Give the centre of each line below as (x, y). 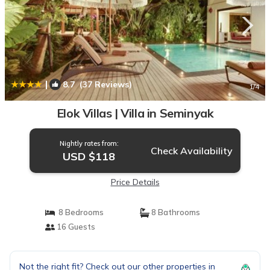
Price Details (135, 182)
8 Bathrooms (175, 212)
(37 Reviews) (103, 84)
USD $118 (89, 156)
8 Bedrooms (79, 212)
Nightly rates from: (89, 143)
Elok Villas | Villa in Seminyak (135, 113)
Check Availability (191, 151)
